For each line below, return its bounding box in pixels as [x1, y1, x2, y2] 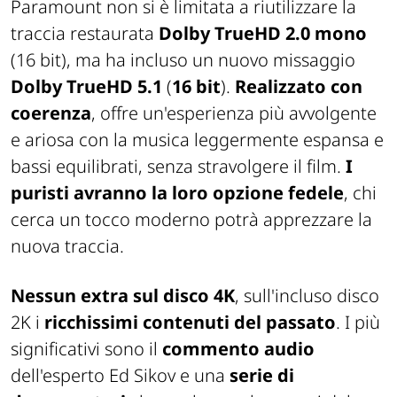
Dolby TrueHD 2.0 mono [159, 21, 367, 46]
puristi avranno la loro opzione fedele [11, 181, 344, 206]
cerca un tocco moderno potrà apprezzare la [11, 207, 372, 232]
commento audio [162, 337, 315, 362]
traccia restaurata [11, 21, 159, 46]
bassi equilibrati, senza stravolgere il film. [11, 154, 346, 179]
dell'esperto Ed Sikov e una [11, 363, 230, 388]
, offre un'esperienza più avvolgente [91, 101, 377, 126]
